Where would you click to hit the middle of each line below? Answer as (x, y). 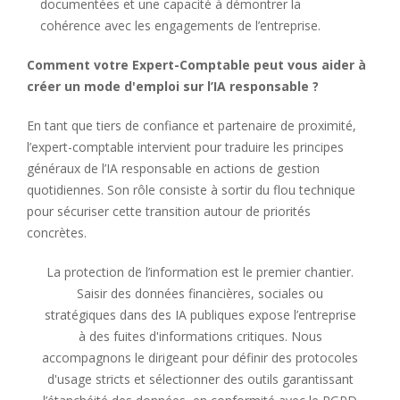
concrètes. (57, 232)
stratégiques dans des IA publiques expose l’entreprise (200, 314)
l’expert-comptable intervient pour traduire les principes (185, 146)
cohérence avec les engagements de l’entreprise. (180, 25)
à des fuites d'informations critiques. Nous (200, 336)
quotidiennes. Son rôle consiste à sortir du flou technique (191, 189)
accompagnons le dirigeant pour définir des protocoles (200, 357)
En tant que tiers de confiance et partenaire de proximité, (192, 125)
